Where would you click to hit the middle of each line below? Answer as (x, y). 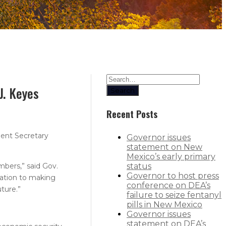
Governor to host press (173, 176)
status (139, 166)
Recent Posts (132, 114)
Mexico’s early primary (171, 157)
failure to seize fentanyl (174, 195)
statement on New (164, 147)
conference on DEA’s (168, 186)
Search (123, 90)
